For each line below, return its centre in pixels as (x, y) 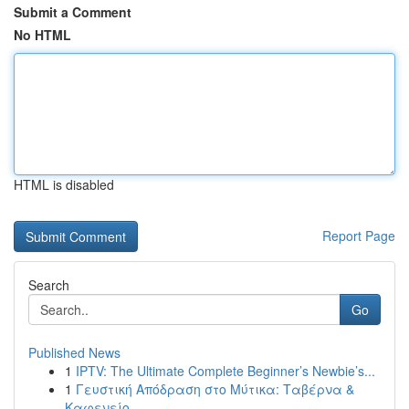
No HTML (42, 35)
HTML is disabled (64, 184)
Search (49, 285)
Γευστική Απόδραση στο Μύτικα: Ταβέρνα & (215, 389)
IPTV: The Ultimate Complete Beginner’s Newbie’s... (225, 371)
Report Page (359, 236)
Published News (74, 352)
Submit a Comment (73, 12)
